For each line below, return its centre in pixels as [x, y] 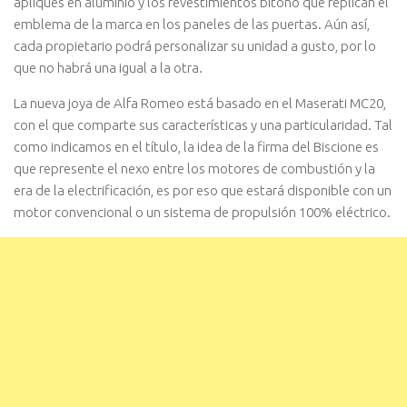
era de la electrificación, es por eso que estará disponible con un [203, 191]
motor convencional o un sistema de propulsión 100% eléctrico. [202, 213]
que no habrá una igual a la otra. [108, 68]
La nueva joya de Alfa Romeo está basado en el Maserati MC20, [200, 104]
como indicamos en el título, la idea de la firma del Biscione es [196, 147]
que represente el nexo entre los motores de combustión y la [194, 169]
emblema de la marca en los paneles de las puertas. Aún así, [192, 25]
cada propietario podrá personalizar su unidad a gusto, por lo [195, 46]
